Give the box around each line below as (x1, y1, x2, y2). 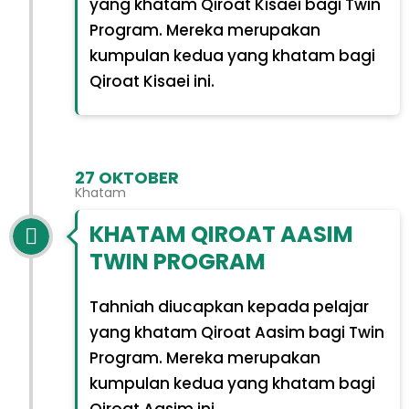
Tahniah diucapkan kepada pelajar (89, 296, 369, 319)
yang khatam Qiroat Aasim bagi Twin (89, 321, 384, 344)
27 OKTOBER (75, 165, 179, 189)
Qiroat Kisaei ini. (89, 69, 215, 92)
